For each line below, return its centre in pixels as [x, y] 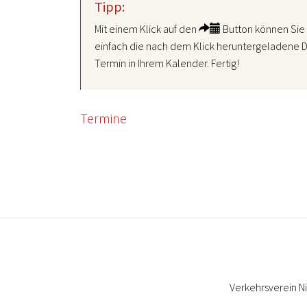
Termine [103, 118]
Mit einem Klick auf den [147, 29]
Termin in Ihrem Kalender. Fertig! [167, 63]
